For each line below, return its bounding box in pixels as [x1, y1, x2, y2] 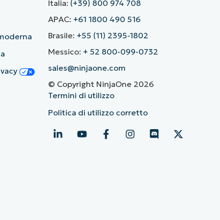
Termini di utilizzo [48, 90, 114, 101]
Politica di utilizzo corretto [48, 108, 148, 118]
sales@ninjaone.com [48, 63, 126, 73]
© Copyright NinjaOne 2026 [48, 79, 154, 89]
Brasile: [48, 30, 77, 41]
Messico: [48, 47, 83, 57]
